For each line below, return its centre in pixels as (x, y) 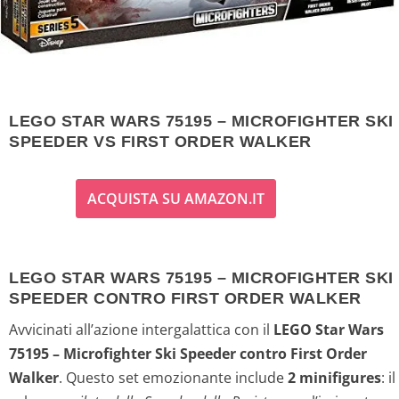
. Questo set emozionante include (173, 377)
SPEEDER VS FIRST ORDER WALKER (160, 142)
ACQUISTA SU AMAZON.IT (176, 199)
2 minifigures (334, 377)
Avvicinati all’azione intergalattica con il (141, 329)
